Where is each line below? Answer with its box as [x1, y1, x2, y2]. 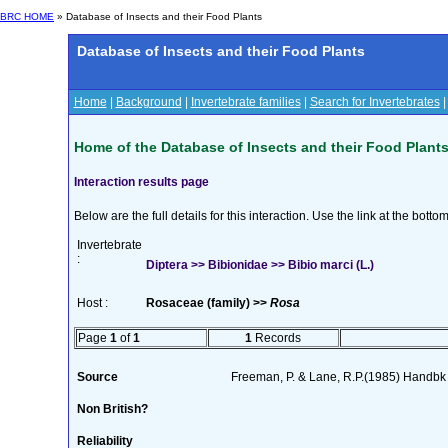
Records [252, 330, 301, 345]
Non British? [76, 401, 148, 416]
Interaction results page [73, 174, 209, 189]
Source [76, 369, 118, 384]
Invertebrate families [190, 95, 301, 109]
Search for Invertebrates [309, 95, 440, 109]
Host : [76, 295, 108, 310]
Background [115, 95, 182, 109]
